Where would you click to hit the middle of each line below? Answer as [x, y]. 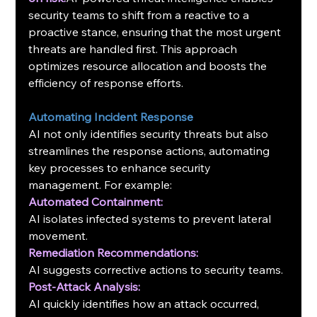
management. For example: [100, 184]
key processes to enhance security [121, 167]
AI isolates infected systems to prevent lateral [151, 218]
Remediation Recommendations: [114, 252]
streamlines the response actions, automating [151, 150]
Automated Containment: [96, 201]
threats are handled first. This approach [134, 48]
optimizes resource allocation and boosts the [149, 65]
